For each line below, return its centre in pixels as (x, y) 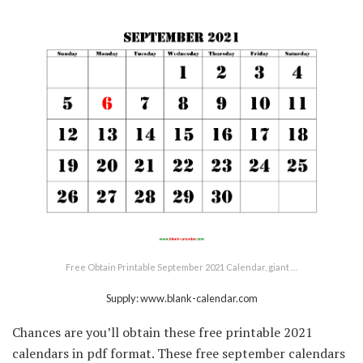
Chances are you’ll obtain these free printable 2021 (162, 333)
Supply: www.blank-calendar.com (181, 299)
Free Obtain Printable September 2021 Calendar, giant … (181, 267)
